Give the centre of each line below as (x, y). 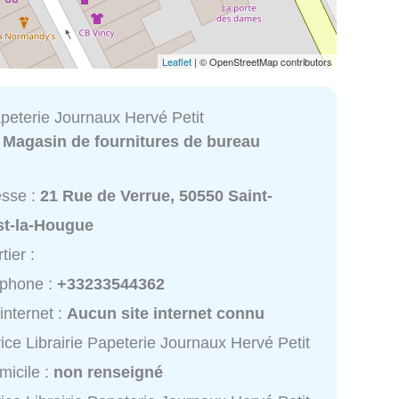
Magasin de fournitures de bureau (132, 141)
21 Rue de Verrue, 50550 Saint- (157, 196)
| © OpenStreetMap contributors (262, 61)
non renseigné (109, 373)
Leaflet (177, 61)
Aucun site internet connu (166, 314)
